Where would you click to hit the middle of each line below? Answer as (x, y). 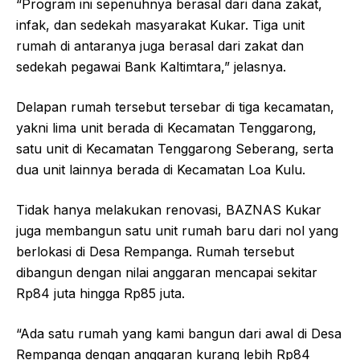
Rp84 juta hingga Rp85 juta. (100, 293)
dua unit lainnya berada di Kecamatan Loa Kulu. (161, 169)
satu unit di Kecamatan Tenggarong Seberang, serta (175, 148)
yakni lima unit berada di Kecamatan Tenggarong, (166, 127)
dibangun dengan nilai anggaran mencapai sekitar (167, 272)
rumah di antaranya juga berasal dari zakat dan (160, 45)
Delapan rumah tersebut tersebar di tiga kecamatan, (175, 106)
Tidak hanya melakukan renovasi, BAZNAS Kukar (169, 209)
